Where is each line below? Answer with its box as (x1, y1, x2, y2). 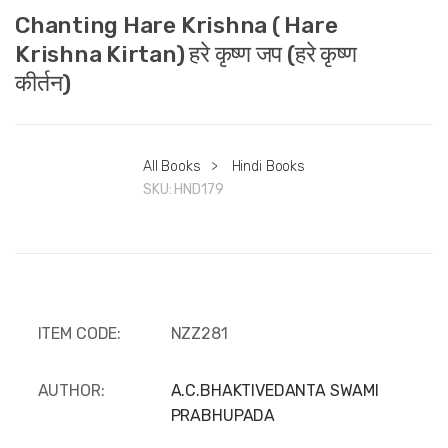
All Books (143, 158, 201, 176)
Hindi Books (231, 158, 305, 176)
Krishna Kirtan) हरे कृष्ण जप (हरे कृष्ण (15, 39, 357, 68)
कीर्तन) (15, 68, 72, 97)
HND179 (174, 181, 224, 199)
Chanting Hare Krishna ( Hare (15, 10, 338, 39)
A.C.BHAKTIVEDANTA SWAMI (170, 381, 379, 401)
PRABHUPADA (170, 406, 276, 426)
